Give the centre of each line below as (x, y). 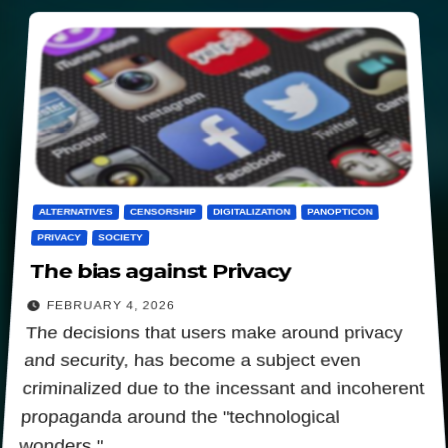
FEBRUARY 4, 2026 (111, 306)
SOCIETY (121, 237)
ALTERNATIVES (76, 212)
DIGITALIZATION (252, 212)
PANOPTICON (340, 212)
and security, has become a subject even (192, 360)
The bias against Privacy (159, 271)
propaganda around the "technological (180, 417)
